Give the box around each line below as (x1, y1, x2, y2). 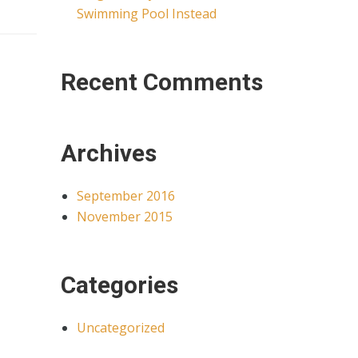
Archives (61, 139, 157, 167)
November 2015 (77, 208, 173, 225)
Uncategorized (77, 319, 165, 336)
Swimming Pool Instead (77, 5, 217, 22)
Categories (61, 271, 178, 299)
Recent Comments (61, 68, 263, 96)
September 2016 (77, 187, 175, 205)
